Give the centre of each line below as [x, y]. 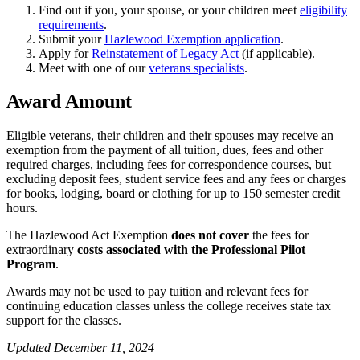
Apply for [65, 53]
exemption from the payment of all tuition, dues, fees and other [165, 150]
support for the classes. [64, 321]
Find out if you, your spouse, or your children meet [169, 10]
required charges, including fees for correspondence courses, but [169, 165]
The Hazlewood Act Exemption [89, 235]
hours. [22, 208]
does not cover [210, 235]
